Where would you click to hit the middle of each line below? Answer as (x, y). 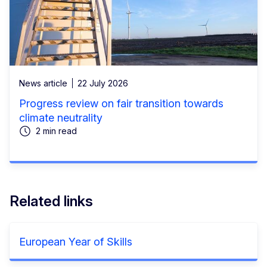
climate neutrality (61, 117)
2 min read (56, 131)
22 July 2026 (103, 83)
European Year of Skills (76, 241)
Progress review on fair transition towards (121, 103)
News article (43, 83)
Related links (51, 201)
